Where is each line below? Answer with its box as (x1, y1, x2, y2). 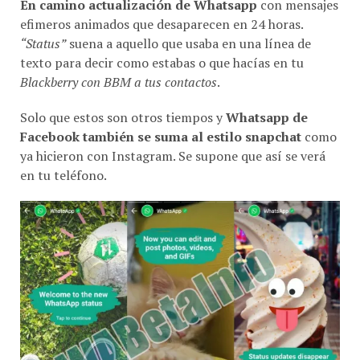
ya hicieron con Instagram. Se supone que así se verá (20, 129, 325, 147)
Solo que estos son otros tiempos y (20, 90, 223, 108)
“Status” (20, 16, 66, 35)
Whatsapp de (223, 90, 308, 108)
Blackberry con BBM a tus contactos (20, 55, 217, 73)
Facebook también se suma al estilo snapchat (20, 109, 301, 128)
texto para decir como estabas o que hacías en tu (20, 35, 304, 54)
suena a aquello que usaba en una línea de (66, 16, 311, 35)
